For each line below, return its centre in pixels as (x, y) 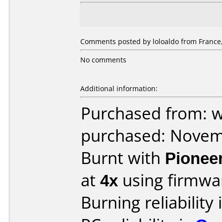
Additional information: (119, 88)
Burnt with (123, 158)
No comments (103, 60)
